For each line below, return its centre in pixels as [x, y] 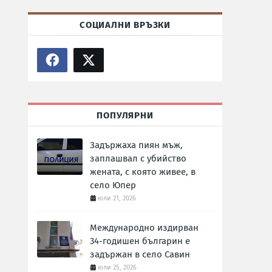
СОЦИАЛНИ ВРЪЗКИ [125, 25]
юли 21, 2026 [117, 198]
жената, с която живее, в [143, 172]
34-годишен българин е [140, 241]
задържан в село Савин [140, 254]
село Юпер [113, 185]
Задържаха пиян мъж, [136, 145]
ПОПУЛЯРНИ [125, 115]
